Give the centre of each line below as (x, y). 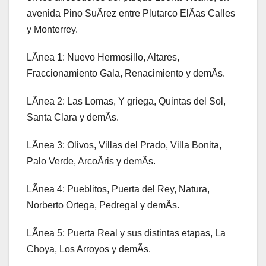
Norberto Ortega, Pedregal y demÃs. (103, 205)
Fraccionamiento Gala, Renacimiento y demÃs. (126, 74)
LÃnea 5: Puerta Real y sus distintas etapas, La (126, 233)
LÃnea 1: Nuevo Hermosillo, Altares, (103, 58)
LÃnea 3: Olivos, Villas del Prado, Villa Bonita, (124, 145)
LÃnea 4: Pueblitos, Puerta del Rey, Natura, (118, 189)
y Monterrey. (52, 30)
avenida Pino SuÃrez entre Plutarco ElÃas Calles (131, 14)
